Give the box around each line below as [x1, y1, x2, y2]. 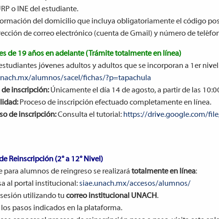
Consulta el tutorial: [56, 111, 123, 119]
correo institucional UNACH [66, 192, 157, 200]
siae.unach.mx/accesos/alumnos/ [79, 180, 191, 188]
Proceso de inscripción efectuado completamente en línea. [18, 99, 211, 107]
